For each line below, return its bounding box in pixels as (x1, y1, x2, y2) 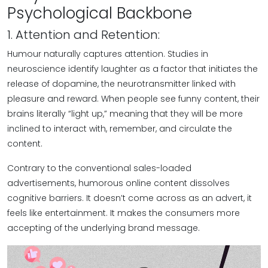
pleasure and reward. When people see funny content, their (7, 93, 260, 105)
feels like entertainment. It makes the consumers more (7, 207, 240, 219)
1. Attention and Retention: (7, 26, 160, 43)
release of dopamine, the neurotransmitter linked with (7, 78, 236, 90)
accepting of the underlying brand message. (7, 222, 200, 234)
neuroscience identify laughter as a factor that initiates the (7, 63, 258, 75)
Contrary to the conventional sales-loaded (7, 162, 191, 174)
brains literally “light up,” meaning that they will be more (7, 108, 243, 120)
